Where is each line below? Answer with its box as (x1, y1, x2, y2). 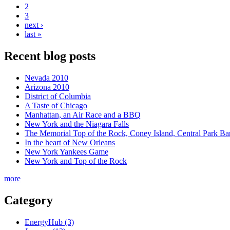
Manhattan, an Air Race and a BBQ (25, 110, 141, 119)
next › (25, 20, 43, 29)
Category (4, 193, 53, 207)
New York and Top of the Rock (25, 156, 127, 165)
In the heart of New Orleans (25, 138, 115, 147)
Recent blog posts (4, 49, 95, 63)
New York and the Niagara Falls (25, 119, 129, 128)
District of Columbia (25, 91, 91, 101)
